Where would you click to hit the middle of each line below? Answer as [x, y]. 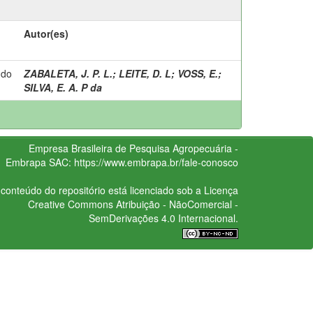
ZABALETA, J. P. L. [68, 73]
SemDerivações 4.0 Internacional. [163, 218]
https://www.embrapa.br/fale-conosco [156, 162]
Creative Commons [70, 204]
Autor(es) [46, 33]
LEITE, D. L [145, 73]
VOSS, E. [198, 73]
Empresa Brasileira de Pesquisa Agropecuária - [133, 148]
